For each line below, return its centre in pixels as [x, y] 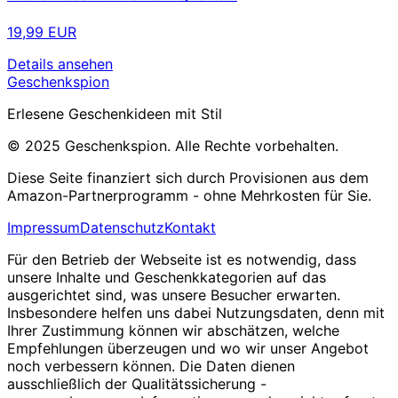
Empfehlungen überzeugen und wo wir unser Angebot [188, 348]
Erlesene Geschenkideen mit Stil [115, 113]
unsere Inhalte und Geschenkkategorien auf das [167, 277]
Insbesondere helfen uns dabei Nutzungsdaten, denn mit [196, 312]
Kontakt [190, 227]
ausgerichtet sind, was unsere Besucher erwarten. [174, 295]
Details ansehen [60, 64]
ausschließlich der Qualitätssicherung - [137, 383]
